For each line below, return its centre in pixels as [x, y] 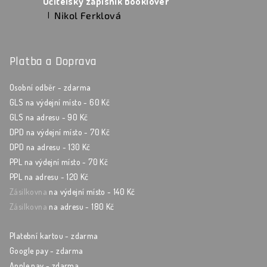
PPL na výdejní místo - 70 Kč [59, 162]
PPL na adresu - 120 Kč [49, 177]
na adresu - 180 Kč [81, 207]
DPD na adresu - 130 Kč [50, 147]
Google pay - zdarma [46, 251]
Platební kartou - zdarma [54, 236]
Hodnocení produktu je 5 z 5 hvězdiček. [111, 21]
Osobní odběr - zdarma [50, 88]
